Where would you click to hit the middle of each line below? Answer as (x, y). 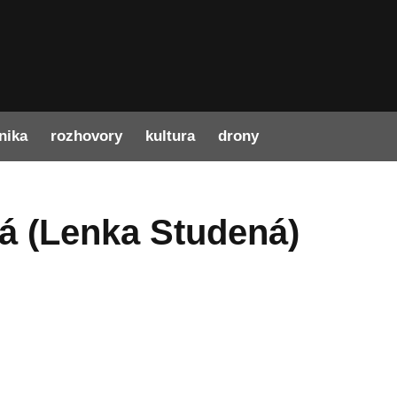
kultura (171, 136)
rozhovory (87, 136)
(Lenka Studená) (159, 233)
